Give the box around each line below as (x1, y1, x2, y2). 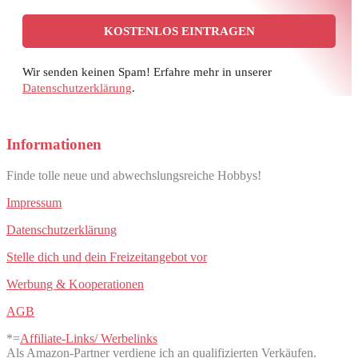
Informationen (6, 135, 101, 153)
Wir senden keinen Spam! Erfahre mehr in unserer (22, 65, 272, 78)
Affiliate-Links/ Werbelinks (20, 331, 157, 345)
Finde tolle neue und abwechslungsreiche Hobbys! (6, 168, 261, 182)
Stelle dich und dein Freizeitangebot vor (6, 249, 207, 264)
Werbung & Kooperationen (6, 276, 144, 291)
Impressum (6, 195, 62, 209)
